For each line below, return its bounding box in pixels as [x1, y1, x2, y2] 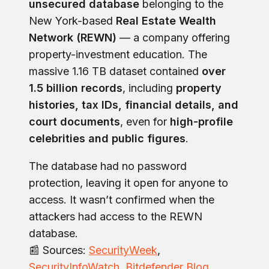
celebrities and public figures [29, 131, 186, 145]
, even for [120, 115, 170, 128]
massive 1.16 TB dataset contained [29, 64, 202, 77]
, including [122, 81, 176, 94]
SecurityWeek [89, 243, 157, 256]
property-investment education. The [29, 47, 207, 61]
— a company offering [116, 31, 230, 44]
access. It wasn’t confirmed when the [29, 193, 214, 206]
